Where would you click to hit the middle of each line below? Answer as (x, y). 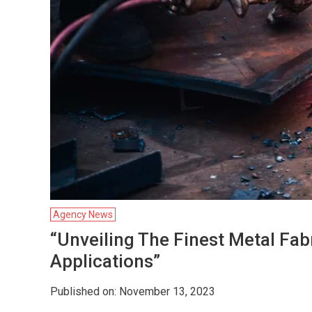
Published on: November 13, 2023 (133, 291)
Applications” (105, 261)
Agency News (83, 214)
